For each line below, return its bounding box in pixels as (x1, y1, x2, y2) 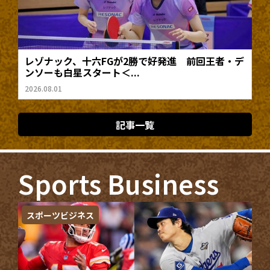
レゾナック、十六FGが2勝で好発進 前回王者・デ (25, 54, 244, 69)
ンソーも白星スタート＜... (25, 65, 140, 80)
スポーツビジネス (27, 209, 95, 221)
